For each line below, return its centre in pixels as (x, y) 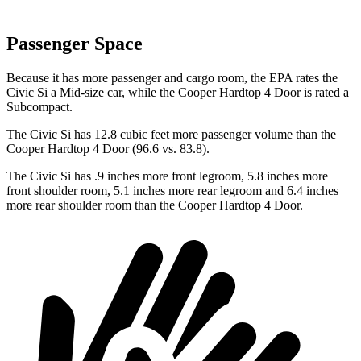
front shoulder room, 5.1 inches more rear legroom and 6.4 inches (172, 191)
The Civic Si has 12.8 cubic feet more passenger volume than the (171, 135)
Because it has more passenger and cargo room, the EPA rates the (172, 78)
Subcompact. (39, 107)
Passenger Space (75, 44)
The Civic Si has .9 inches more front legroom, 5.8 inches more (167, 176)
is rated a (325, 93)
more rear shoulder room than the (92, 205)
